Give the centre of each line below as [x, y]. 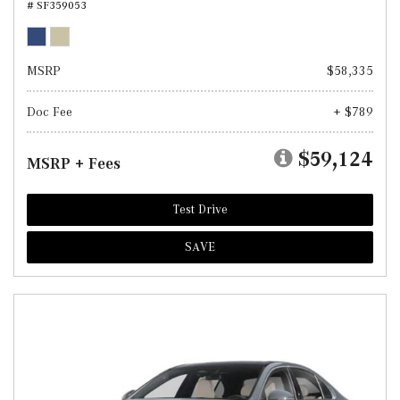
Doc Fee [50, 112]
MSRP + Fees [74, 163]
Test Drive [200, 209]
